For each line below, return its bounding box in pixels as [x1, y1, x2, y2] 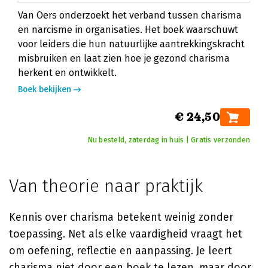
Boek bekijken [18, 84, 71, 95]
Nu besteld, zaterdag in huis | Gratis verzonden [87, 136, 250, 144]
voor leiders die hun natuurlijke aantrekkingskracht [18, 38, 245, 50]
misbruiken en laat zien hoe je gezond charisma [18, 53, 230, 64]
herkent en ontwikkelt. [18, 67, 117, 78]
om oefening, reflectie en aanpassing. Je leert [9, 244, 232, 257]
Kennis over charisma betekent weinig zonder [9, 211, 233, 224]
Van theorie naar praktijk [9, 175, 203, 197]
